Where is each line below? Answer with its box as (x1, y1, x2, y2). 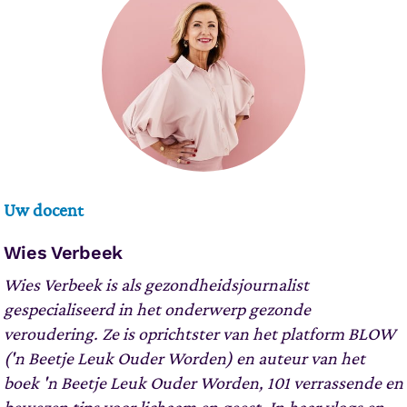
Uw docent (3, 201, 84, 220)
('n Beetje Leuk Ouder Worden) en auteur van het (3, 349, 365, 368)
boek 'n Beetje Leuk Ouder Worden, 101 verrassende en (3, 373, 403, 392)
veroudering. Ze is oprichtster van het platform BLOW (3, 324, 395, 343)
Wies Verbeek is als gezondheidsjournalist (3, 275, 309, 294)
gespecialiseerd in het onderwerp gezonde (3, 300, 311, 319)
